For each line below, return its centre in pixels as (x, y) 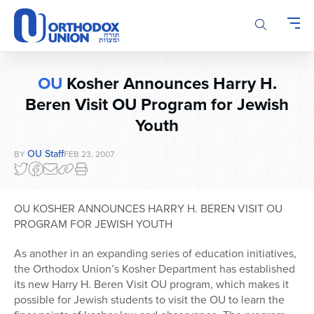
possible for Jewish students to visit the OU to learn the (149, 300)
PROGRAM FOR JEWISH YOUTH (93, 224)
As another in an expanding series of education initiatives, (155, 254)
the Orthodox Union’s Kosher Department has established (155, 269)
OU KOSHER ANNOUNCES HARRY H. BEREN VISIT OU (148, 209)
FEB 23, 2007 (89, 155)
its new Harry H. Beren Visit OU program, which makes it (151, 285)
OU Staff (46, 154)
